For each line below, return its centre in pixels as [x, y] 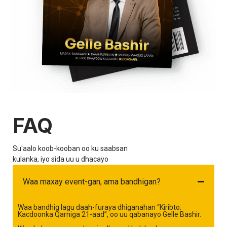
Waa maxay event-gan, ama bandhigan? [92, 182]
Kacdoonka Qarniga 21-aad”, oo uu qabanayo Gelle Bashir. [109, 215]
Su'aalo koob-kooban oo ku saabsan [70, 149]
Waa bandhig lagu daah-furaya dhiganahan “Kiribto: [100, 207]
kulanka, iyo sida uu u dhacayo [61, 159]
